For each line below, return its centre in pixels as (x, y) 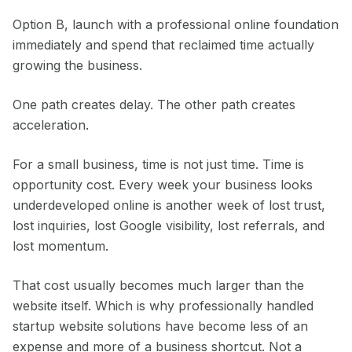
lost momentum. (60, 246)
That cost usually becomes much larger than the (158, 285)
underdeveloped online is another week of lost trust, (169, 205)
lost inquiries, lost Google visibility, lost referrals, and (169, 225)
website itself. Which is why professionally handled (163, 306)
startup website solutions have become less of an (160, 326)
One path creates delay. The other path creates (154, 104)
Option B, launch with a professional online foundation (176, 24)
